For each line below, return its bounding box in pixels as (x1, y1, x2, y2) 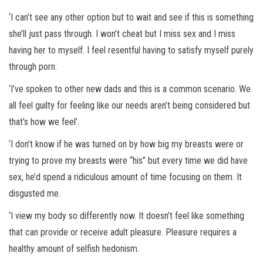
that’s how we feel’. (9, 116, 79, 128)
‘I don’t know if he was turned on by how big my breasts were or (9, 139, 244, 150)
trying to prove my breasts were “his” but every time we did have (9, 155, 248, 167)
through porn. (9, 61, 57, 73)
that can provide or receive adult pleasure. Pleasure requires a (9, 227, 237, 238)
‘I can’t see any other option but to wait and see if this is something (9, 12, 254, 23)
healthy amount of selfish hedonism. (9, 243, 141, 255)
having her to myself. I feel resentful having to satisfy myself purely (9, 45, 254, 56)
